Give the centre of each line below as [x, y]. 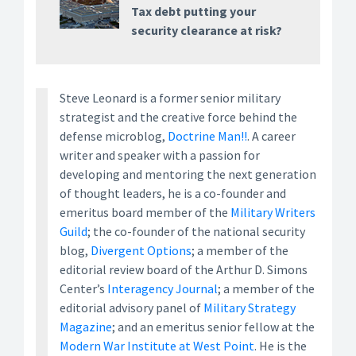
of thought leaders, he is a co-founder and [173, 193]
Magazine [86, 327]
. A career [271, 136]
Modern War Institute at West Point [157, 346]
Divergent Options [141, 251]
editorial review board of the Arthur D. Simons [184, 270]
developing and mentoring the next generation [188, 174]
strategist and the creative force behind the [178, 117]
